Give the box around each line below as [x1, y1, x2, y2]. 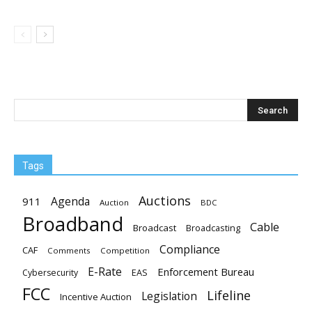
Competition [100, 245, 150, 256]
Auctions [139, 192, 191, 209]
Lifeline [207, 286, 251, 304]
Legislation [141, 288, 197, 304]
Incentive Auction [60, 290, 132, 303]
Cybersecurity [22, 267, 78, 279]
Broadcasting [186, 221, 240, 234]
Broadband [22, 210, 123, 237]
